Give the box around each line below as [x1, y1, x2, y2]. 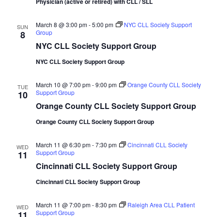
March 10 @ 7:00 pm [35, 80, 91, 89]
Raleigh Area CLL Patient [127, 200, 195, 209]
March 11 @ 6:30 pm [35, 140, 91, 149]
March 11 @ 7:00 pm [35, 200, 91, 209]
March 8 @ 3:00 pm [35, 20, 87, 29]
